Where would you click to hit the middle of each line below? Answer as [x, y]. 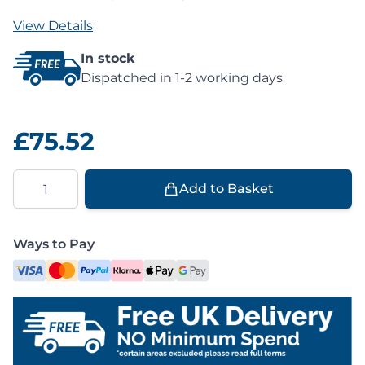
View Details [53, 26]
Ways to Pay [54, 244]
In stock [108, 58]
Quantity [41, 178]
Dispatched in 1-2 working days [182, 78]
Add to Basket [226, 189]
